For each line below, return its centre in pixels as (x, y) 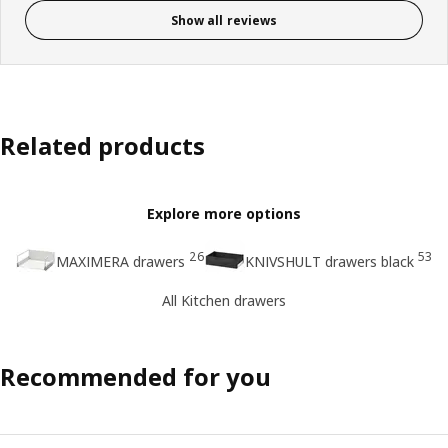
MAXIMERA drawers (120, 262)
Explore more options (224, 214)
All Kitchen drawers (224, 300)
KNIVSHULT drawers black (329, 262)
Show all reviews (224, 20)
